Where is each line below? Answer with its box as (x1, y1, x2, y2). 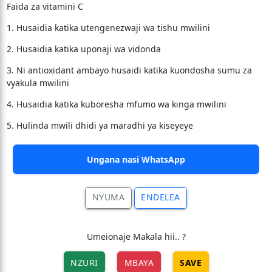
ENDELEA (141, 191, 180, 203)
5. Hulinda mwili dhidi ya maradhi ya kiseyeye (6, 120, 193, 131)
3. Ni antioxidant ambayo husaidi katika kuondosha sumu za (6, 64, 252, 76)
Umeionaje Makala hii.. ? (86, 231, 186, 242)
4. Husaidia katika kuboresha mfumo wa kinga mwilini (6, 98, 226, 110)
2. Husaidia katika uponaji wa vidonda (6, 43, 161, 55)
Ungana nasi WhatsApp (87, 154, 185, 165)
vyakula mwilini (6, 77, 69, 89)
